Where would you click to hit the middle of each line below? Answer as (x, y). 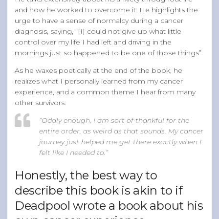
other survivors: (41, 102)
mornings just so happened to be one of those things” (108, 53)
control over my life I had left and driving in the (93, 42)
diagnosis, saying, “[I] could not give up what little (98, 31)
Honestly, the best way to (86, 175)
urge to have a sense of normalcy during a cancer (99, 20)
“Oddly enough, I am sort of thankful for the (114, 120)
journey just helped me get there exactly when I (120, 142)
